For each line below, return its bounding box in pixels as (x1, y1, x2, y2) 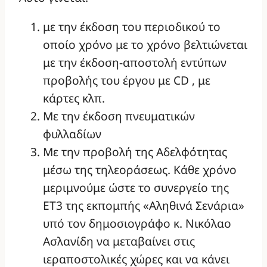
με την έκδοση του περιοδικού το (43, 18, 221, 35)
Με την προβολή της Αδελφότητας (43, 144, 227, 160)
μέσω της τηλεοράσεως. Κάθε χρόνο (43, 162, 237, 178)
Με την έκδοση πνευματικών (43, 108, 195, 125)
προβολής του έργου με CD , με (43, 72, 210, 89)
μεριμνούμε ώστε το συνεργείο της (43, 179, 229, 196)
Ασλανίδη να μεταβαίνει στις (43, 233, 195, 250)
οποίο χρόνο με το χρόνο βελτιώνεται (43, 36, 247, 53)
